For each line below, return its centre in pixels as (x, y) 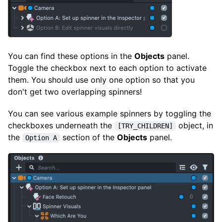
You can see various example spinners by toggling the (110, 113)
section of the (88, 137)
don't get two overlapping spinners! (75, 91)
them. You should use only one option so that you (101, 80)
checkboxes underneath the (61, 125)
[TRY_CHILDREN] (145, 126)
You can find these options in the (71, 56)
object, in (194, 125)
